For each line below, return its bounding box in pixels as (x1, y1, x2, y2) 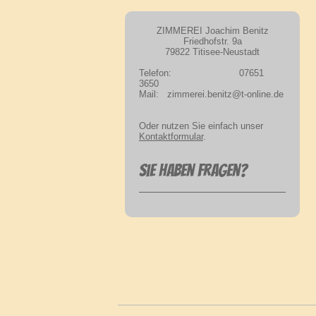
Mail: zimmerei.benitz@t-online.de (139, 89, 284, 99)
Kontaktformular (139, 131, 203, 142)
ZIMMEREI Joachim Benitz (156, 25, 269, 36)
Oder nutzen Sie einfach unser (139, 121, 263, 131)
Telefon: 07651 (139, 68, 264, 78)
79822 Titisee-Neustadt (165, 47, 260, 57)
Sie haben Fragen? (139, 162, 248, 179)
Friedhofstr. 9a (183, 36, 242, 47)
